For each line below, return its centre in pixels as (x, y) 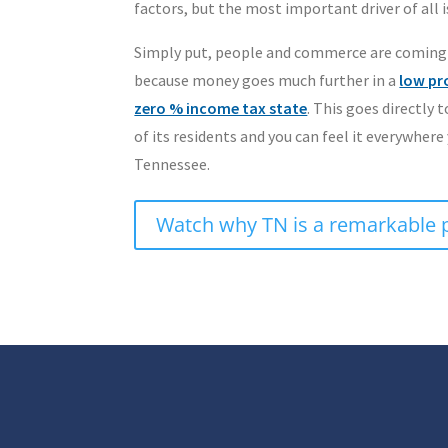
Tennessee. (172, 164)
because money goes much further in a (267, 80)
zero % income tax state (221, 108)
